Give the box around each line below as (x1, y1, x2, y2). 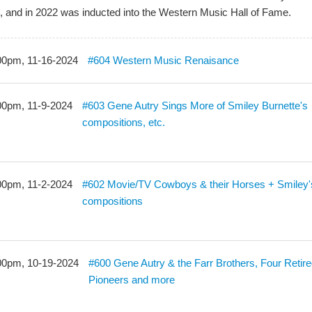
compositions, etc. (82, 116, 166, 128)
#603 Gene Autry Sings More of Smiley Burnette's (82, 100, 309, 111)
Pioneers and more (88, 274, 175, 286)
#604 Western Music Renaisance (88, 54, 240, 66)
